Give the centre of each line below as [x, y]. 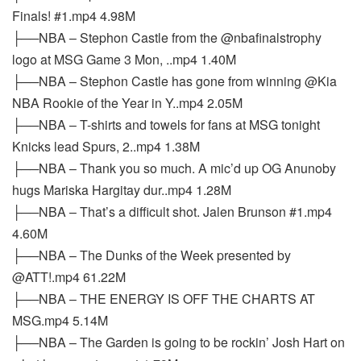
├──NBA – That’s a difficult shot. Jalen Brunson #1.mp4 [172, 212]
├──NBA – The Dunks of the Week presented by [151, 255]
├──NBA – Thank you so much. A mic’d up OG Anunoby [174, 168]
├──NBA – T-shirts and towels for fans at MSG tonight [166, 124]
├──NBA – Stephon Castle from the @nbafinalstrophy [167, 37]
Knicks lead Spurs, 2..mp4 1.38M [106, 146]
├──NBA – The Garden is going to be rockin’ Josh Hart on [178, 342]
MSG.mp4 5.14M [60, 320]
